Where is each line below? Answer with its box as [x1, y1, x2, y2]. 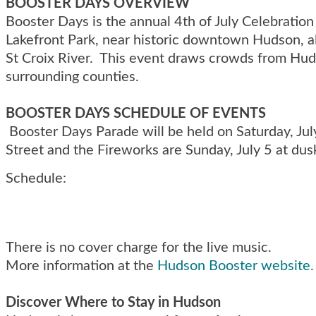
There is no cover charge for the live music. [6, 240, 272, 255]
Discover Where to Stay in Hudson [6, 295, 221, 310]
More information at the [6, 258, 157, 273]
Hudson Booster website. [157, 258, 314, 273]
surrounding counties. [6, 69, 139, 84]
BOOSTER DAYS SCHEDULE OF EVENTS [6, 106, 266, 121]
